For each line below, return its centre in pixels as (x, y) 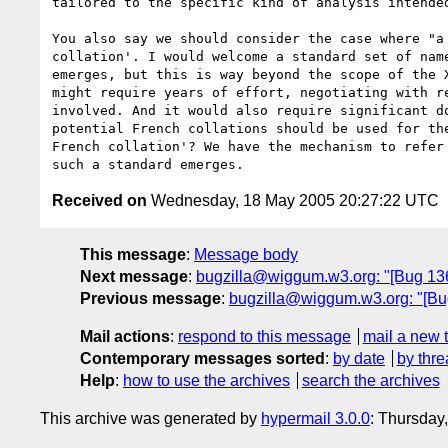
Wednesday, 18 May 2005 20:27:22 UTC (293, 200)
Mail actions (125, 336)
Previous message (150, 298)
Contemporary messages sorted (202, 358)
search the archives (370, 380)
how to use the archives (206, 380)
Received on (99, 200)
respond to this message (264, 336)
